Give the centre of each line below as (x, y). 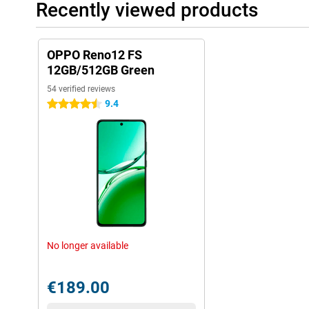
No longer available (88, 246)
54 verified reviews (81, 89)
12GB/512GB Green (101, 70)
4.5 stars (66, 104)
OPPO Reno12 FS (94, 55)
